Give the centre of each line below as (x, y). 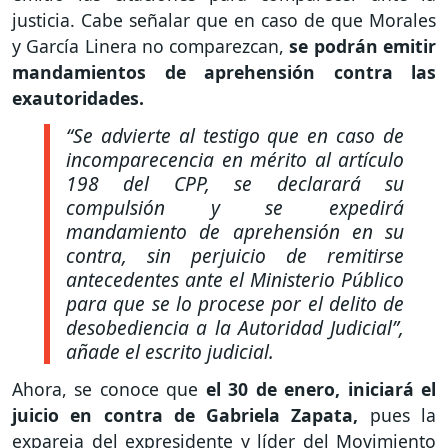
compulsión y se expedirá (235, 207)
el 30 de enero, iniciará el (321, 389)
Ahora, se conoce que (109, 389)
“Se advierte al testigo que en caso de (235, 135)
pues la (397, 415)
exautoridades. (78, 97)
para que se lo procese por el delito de (235, 303)
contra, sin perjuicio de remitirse (235, 255)
